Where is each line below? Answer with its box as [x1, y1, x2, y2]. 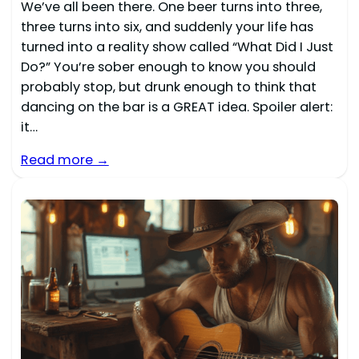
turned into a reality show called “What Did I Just [20, 37, 333, 56]
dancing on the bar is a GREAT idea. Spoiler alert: [20, 97, 333, 116]
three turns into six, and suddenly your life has [20, 17, 313, 36]
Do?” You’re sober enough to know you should [20, 57, 316, 76]
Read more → [20, 150, 109, 169]
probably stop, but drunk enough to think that [20, 77, 317, 96]
